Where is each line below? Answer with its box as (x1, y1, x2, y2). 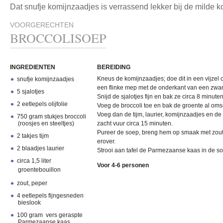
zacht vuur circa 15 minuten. (97, 120, 173, 127)
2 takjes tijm (17, 132, 49, 139)
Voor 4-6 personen (97, 162, 149, 169)
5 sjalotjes (17, 88, 45, 95)
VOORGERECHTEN (10, 21, 74, 29)
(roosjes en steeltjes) (17, 120, 74, 127)
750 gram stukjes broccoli (17, 113, 87, 120)
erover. (97, 138, 115, 145)
